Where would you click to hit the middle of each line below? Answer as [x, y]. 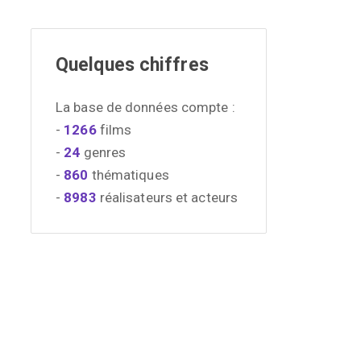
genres [103, 152]
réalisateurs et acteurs [167, 197]
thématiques [129, 174]
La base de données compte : [145, 107]
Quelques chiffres [132, 64]
